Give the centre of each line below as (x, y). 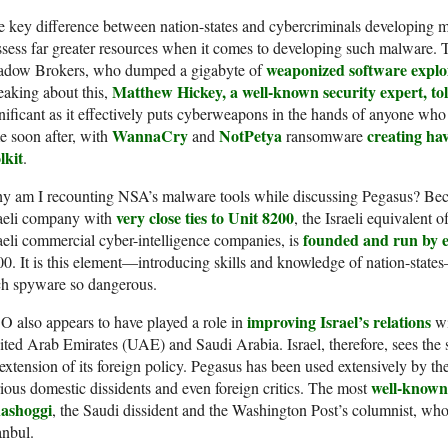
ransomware (324, 136)
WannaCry (150, 136)
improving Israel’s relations (339, 322)
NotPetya (250, 136)
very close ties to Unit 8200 (205, 218)
